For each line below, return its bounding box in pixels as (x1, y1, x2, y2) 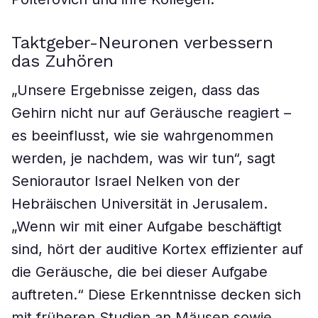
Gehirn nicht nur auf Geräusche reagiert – (11, 104, 291, 121)
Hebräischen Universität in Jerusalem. (11, 195, 268, 212)
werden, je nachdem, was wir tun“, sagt (11, 150, 275, 167)
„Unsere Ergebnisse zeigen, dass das (11, 82, 260, 99)
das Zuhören (11, 51, 114, 71)
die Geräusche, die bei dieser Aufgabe (11, 263, 268, 280)
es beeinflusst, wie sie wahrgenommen (11, 127, 273, 144)
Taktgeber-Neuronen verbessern (11, 33, 273, 53)
